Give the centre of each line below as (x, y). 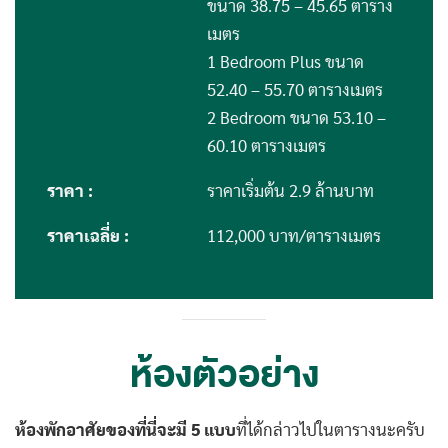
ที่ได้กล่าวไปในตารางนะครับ (330, 431)
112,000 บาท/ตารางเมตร (294, 237)
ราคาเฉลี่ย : (88, 237)
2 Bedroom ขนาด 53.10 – (296, 119)
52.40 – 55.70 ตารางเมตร (295, 91)
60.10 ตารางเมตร (266, 147)
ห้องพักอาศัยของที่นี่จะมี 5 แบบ (125, 431)
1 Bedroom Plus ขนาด (285, 63)
